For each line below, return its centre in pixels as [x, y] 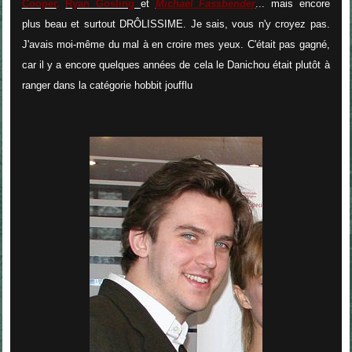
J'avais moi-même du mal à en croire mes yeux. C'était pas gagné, [176, 44]
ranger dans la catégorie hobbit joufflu [107, 85]
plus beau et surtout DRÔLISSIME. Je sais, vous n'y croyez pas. [176, 24]
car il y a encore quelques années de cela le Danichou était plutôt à [176, 64]
